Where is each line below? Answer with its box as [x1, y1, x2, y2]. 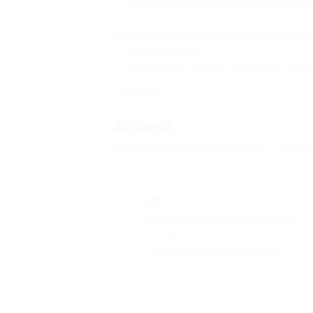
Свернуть [112, 82, 161, 96]
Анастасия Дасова [168, 141, 267, 155]
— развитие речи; [112, 45, 204, 59]
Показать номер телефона [147, 245, 284, 257]
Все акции [112, 141, 168, 155]
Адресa [112, 116, 173, 136]
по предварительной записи [147, 210, 296, 224]
